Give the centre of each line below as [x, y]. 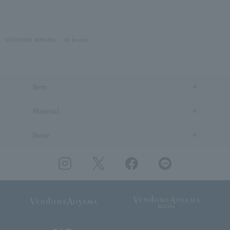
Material [45, 111]
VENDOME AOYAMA [30, 40]
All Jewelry [76, 40]
